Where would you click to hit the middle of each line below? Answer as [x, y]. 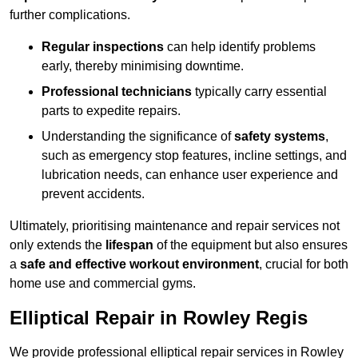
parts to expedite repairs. [111, 111]
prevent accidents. [93, 194]
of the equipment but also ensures [251, 245]
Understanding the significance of [138, 137]
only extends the [58, 245]
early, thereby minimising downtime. [143, 66]
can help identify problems [240, 47]
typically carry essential [259, 92]
